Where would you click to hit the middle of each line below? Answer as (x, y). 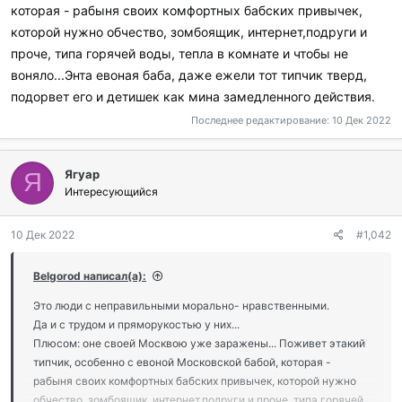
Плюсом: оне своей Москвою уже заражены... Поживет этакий (199, 343)
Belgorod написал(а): (90, 275)
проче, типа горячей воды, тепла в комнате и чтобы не (179, 53)
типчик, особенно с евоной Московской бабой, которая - (182, 362)
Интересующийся (111, 191)
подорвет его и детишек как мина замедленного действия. (193, 96)
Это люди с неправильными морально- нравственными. (181, 305)
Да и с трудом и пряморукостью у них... (136, 324)
